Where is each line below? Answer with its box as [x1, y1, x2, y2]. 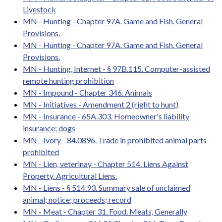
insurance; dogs [23, 123, 75, 133]
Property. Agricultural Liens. [23, 170, 117, 180]
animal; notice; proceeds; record [23, 194, 131, 204]
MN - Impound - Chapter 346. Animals [23, 87, 152, 97]
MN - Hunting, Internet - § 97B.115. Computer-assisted [23, 63, 210, 73]
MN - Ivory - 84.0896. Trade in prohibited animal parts [23, 135, 207, 145]
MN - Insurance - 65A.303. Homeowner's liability [23, 111, 189, 121]
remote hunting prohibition [23, 75, 114, 85]
